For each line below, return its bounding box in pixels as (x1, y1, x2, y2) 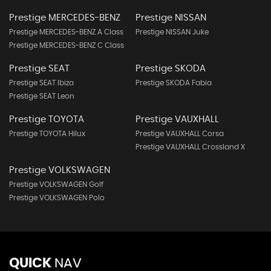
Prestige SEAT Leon (9, 93, 74, 100)
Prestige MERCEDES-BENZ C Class (9, 42, 124, 49)
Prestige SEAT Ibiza (9, 79, 74, 87)
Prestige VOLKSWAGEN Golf (9, 181, 103, 188)
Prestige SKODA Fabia (135, 79, 212, 87)
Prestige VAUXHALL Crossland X (135, 143, 245, 151)
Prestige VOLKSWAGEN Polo (9, 194, 105, 201)
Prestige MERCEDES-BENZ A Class (9, 28, 123, 36)
